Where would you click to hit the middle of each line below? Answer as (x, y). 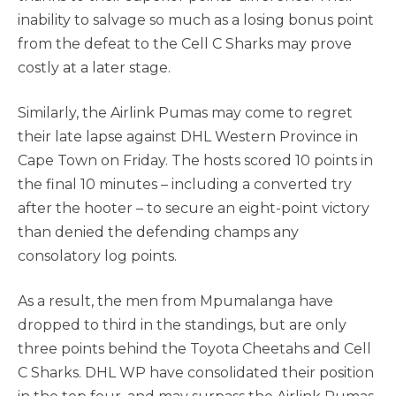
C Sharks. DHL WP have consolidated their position (196, 373)
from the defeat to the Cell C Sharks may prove (185, 44)
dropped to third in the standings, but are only (182, 325)
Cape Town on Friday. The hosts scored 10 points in (195, 160)
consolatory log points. (97, 256)
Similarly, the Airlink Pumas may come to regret (185, 113)
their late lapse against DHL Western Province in (188, 137)
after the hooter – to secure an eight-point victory (194, 208)
